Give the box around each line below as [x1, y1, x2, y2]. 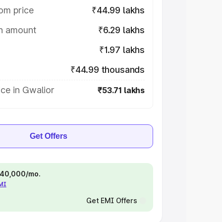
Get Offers [30, 132, 67, 140]
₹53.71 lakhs [98, 85, 145, 95]
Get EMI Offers [86, 196, 137, 205]
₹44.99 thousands [70, 64, 145, 75]
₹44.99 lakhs [92, 5, 145, 15]
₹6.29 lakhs [98, 25, 145, 35]
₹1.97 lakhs [99, 45, 145, 55]
